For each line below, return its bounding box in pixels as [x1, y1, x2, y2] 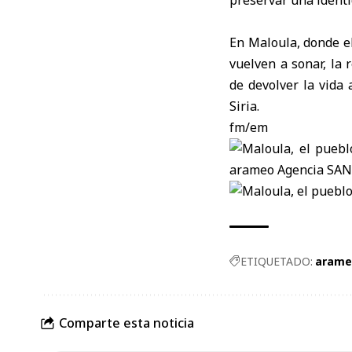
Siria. [229, 97, 259, 115]
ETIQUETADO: [240, 253, 313, 269]
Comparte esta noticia [59, 314, 194, 332]
